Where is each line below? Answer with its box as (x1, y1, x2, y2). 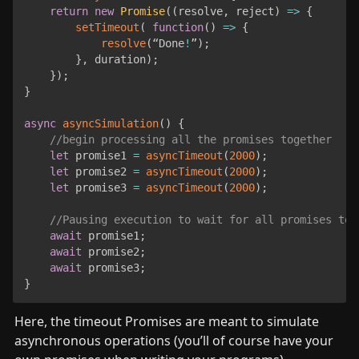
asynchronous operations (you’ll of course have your (14, 331, 333, 349)
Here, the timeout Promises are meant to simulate (14, 312, 319, 330)
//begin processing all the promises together (49, 133, 332, 147)
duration (87, 53, 146, 67)
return (49, 5, 88, 18)
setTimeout (75, 21, 139, 34)
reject (228, 5, 274, 18)
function (151, 21, 204, 34)
